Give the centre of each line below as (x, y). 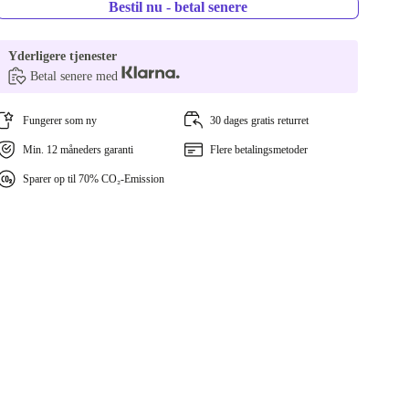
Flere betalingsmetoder (258, 150)
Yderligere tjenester (63, 56)
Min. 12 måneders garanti (79, 150)
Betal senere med (76, 76)
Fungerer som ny (60, 121)
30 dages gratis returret (259, 121)
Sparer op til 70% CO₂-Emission (94, 179)
